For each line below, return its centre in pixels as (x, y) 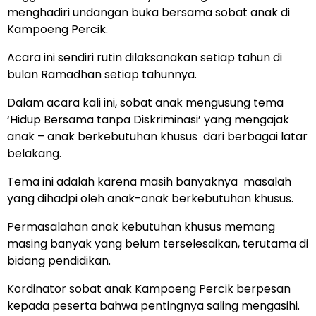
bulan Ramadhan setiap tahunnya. (102, 75)
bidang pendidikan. (59, 261)
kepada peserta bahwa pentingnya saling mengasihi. (153, 306)
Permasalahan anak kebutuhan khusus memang (141, 227)
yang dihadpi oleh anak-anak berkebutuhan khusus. (150, 199)
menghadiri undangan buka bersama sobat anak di (148, 13)
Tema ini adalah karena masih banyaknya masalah (149, 182)
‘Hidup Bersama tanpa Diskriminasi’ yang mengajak (148, 120)
